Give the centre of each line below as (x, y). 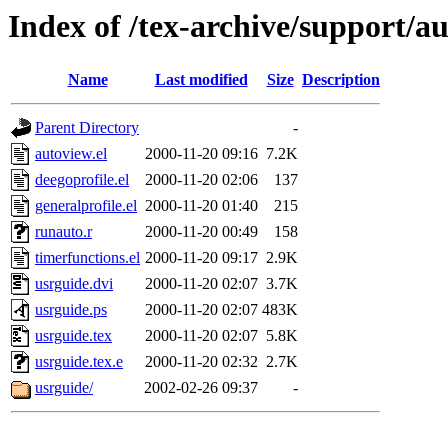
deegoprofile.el (82, 180)
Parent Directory (87, 128)
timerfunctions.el (87, 258)
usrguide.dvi (74, 284)
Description (341, 80)
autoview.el (71, 154)
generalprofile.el (86, 206)
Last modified (201, 80)
